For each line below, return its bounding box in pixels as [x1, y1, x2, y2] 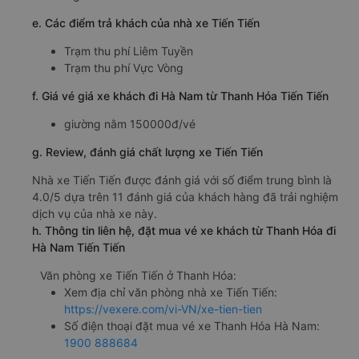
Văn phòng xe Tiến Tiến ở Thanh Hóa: [40, 268, 236, 283]
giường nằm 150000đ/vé [64, 117, 196, 131]
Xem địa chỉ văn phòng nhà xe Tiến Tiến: [64, 285, 277, 300]
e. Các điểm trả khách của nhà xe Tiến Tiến [32, 16, 260, 30]
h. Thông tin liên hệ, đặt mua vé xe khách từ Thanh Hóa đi [32, 224, 336, 238]
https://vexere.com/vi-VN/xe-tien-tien [64, 302, 262, 317]
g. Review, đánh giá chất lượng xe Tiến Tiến [32, 145, 263, 159]
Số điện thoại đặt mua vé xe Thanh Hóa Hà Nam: [64, 319, 320, 333]
